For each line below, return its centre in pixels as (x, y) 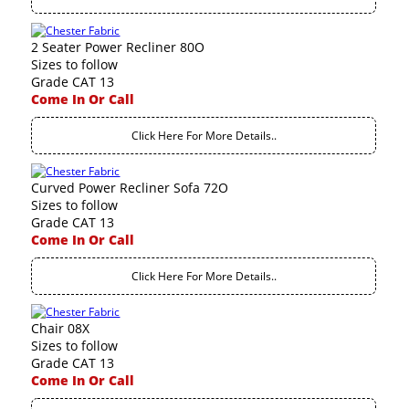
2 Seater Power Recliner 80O (118, 47)
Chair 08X (61, 328)
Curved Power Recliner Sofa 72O (130, 188)
